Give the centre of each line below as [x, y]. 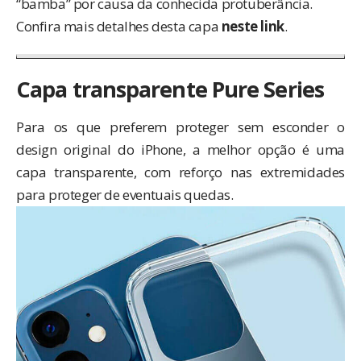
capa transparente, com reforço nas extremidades [180, 172]
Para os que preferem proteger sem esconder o [180, 127]
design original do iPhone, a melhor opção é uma [180, 149]
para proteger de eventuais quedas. [125, 194]
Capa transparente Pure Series [170, 89]
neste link [253, 27]
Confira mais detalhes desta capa [119, 27]
